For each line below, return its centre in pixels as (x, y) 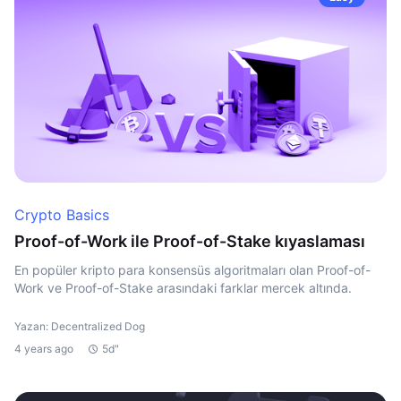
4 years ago (44, 349)
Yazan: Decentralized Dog (80, 326)
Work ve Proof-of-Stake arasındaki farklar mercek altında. (183, 288)
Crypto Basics (62, 215)
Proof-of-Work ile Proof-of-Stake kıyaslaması (190, 241)
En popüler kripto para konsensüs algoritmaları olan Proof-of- (192, 270)
